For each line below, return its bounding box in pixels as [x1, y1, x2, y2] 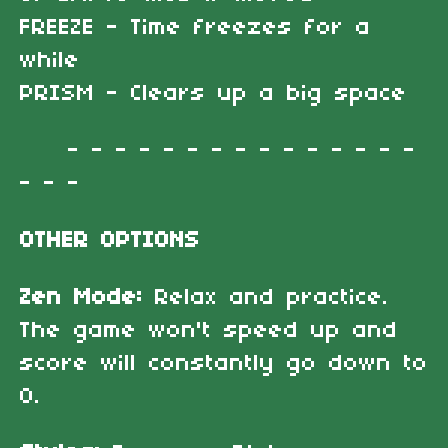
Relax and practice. [155, 285, 401, 310]
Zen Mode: [20, 285, 155, 310]
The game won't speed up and [20, 318, 398, 343]
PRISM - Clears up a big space [20, 81, 407, 106]
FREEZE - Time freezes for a [20, 15, 371, 40]
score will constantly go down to [20, 351, 428, 376]
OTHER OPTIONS [20, 228, 200, 253]
